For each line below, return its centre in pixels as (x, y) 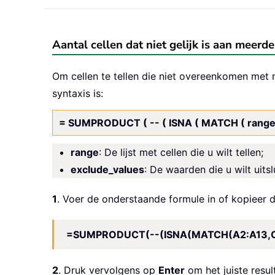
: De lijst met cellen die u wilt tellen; (181, 153)
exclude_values (107, 170)
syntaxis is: (78, 94)
